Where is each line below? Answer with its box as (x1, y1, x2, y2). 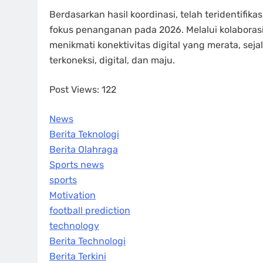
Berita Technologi (49, 235, 126, 247)
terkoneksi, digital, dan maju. (49, 55, 175, 66)
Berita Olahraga (49, 144, 118, 156)
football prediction (49, 205, 130, 217)
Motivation (49, 190, 96, 201)
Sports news (49, 159, 104, 171)
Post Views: (49, 84, 99, 96)
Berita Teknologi (49, 129, 119, 140)
